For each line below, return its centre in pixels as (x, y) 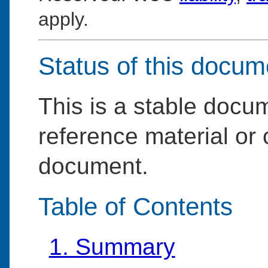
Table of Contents (135, 206)
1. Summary (112, 247)
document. (93, 166)
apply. (63, 19)
